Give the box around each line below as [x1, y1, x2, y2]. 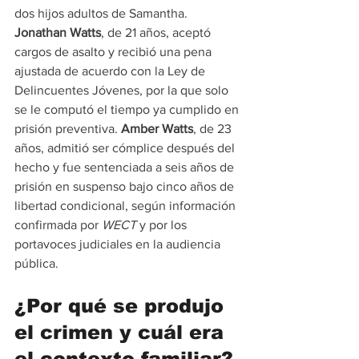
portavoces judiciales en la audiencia [14, 236, 224, 251]
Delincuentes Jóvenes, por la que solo [14, 83, 232, 97]
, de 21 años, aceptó [101, 25, 214, 39]
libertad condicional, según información [14, 198, 239, 212]
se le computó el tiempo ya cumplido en [14, 102, 242, 116]
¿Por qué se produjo [14, 294, 230, 317]
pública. [14, 256, 58, 270]
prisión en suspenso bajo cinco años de [14, 179, 237, 193]
